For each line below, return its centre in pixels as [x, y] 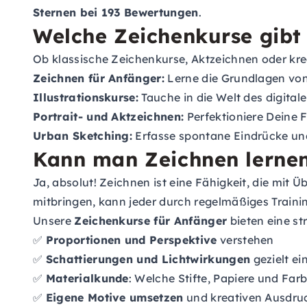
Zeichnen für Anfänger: [99, 78]
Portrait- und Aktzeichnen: [109, 116]
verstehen [245, 240]
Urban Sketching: [83, 136]
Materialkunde [87, 278]
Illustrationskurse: [86, 97]
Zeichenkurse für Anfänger [151, 221]
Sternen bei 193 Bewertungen [116, 12]
